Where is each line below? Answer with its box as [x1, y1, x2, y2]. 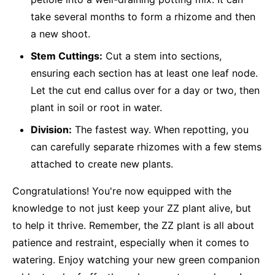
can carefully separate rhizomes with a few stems [31, 141, 261, 153]
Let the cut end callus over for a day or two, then [31, 84, 260, 96]
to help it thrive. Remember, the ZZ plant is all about [12, 219, 254, 231]
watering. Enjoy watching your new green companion [12, 254, 260, 266]
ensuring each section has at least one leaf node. [31, 67, 258, 79]
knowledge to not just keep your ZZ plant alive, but [12, 202, 251, 214]
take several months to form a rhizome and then [31, 10, 255, 23]
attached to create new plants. [31, 158, 173, 170]
